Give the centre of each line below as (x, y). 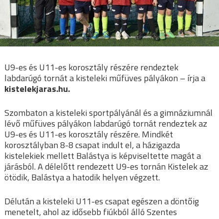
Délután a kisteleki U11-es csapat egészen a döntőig (102, 201)
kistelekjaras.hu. (37, 89)
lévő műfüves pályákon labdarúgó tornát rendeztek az (106, 124)
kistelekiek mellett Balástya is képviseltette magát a (103, 156)
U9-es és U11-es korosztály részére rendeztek (91, 67)
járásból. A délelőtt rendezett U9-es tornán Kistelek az (106, 167)
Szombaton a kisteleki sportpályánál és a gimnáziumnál (109, 113)
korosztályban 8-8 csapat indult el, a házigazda (92, 145)
